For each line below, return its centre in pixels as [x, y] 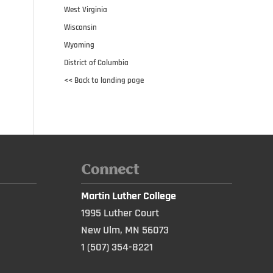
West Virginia [86, 9]
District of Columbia [97, 62]
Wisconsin [81, 27]
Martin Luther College [128, 196]
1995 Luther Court [120, 213]
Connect [110, 170]
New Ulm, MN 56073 [125, 230]
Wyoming [80, 45]
